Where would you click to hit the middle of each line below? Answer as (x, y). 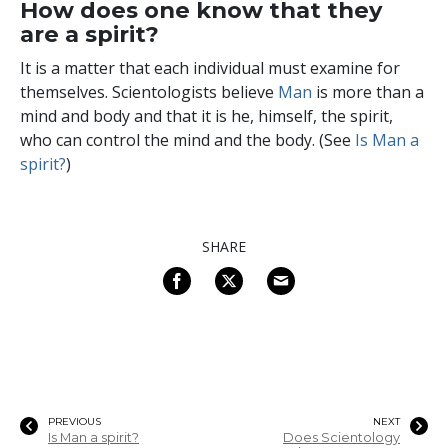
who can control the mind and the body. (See (187, 139)
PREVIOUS (74, 421)
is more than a (368, 91)
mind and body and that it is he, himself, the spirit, (206, 115)
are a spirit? (89, 33)
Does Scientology (341, 437)
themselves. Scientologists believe (149, 91)
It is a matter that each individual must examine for (210, 67)
